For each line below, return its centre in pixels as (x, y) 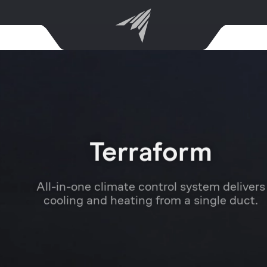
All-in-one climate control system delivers (133, 175)
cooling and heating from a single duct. (133, 189)
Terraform (133, 152)
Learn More (133, 213)
